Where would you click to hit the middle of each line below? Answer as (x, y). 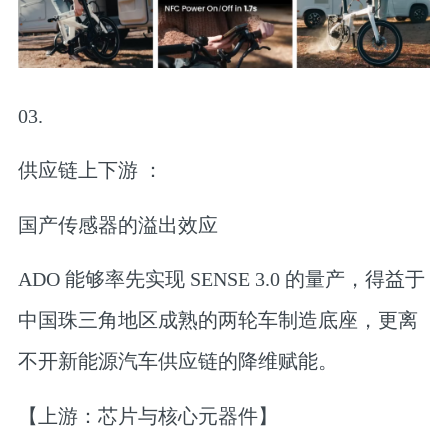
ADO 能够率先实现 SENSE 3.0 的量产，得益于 (221, 279)
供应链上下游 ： (90, 170)
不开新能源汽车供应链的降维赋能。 (177, 361)
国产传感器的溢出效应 (117, 224)
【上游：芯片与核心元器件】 (147, 415)
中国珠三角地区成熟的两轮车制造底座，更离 (217, 320)
